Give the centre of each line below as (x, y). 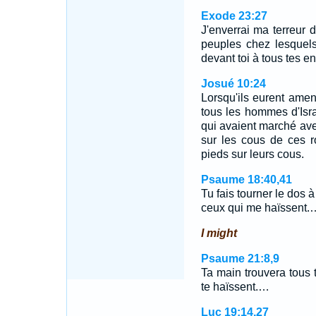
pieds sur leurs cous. (252, 154)
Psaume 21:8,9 (240, 259)
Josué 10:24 (233, 84)
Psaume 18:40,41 (246, 180)
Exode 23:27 (234, 16)
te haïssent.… (235, 287)
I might (219, 233)
